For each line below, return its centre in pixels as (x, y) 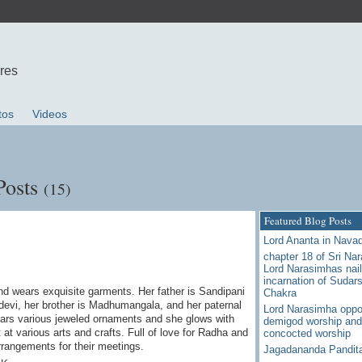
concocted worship (307, 334)
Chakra (280, 293)
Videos (50, 114)
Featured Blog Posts (307, 220)
